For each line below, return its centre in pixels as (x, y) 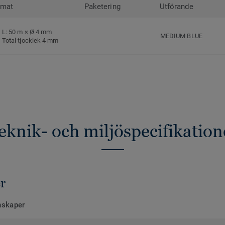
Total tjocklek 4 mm (30, 40)
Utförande (177, 7)
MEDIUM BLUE (181, 36)
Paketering (102, 7)
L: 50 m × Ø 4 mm (27, 32)
